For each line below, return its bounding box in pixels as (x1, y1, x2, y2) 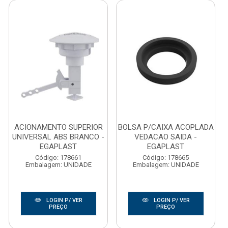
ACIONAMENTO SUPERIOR (14, 123, 103, 132)
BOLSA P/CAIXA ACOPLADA (118, 123, 214, 132)
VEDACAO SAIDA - (134, 132, 197, 141)
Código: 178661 (35, 154, 81, 161)
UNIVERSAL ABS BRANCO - (12, 132, 104, 141)
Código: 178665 (142, 154, 189, 161)
